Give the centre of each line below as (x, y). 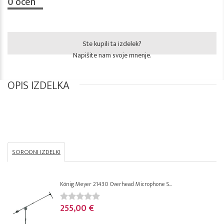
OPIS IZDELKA (38, 86)
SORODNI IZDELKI (36, 152)
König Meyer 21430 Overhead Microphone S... (116, 184)
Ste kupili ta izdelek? (112, 44)
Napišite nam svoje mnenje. (112, 55)
